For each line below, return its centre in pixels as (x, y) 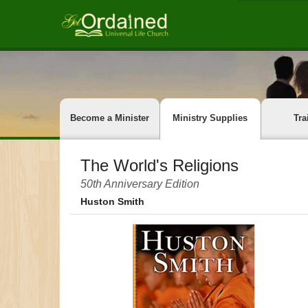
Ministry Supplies (210, 118)
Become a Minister (110, 118)
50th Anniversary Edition (140, 184)
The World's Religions (159, 165)
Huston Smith (112, 201)
